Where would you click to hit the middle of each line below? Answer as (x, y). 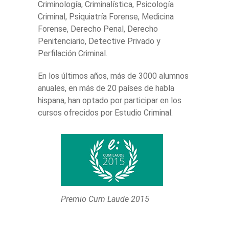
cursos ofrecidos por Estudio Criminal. (105, 112)
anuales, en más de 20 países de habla (106, 88)
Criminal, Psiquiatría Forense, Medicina (106, 16)
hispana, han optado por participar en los (110, 100)
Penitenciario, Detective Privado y (99, 41)
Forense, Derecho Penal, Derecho (98, 29)
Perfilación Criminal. (73, 53)
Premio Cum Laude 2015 (105, 199)
